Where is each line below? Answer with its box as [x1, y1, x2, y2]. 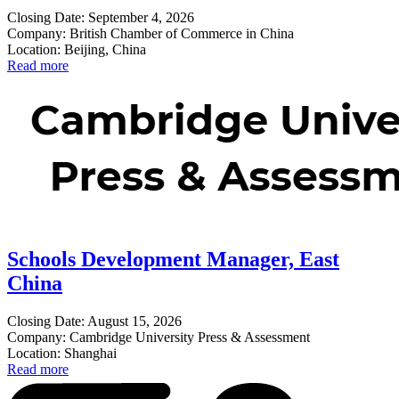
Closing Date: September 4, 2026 [7, 10, 194, 26]
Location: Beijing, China [7, 42, 146, 58]
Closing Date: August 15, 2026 [7, 313, 182, 330]
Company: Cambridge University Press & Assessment [7, 330, 310, 346]
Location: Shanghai [7, 346, 117, 362]
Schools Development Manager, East [7, 248, 339, 272]
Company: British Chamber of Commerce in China [7, 26, 294, 42]
